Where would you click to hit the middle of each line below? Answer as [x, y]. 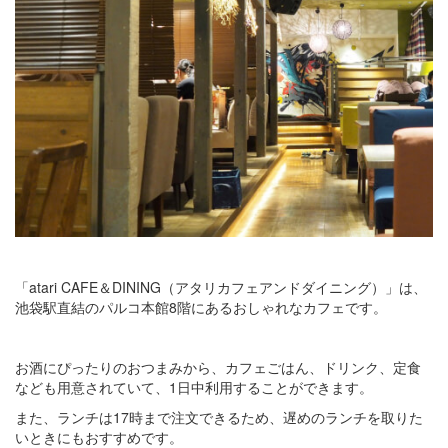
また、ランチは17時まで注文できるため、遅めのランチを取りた [219, 416]
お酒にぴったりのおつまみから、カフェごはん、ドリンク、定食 [218, 366]
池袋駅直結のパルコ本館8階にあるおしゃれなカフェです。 [201, 306]
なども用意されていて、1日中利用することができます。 [194, 386]
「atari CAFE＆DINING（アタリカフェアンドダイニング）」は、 [221, 286]
